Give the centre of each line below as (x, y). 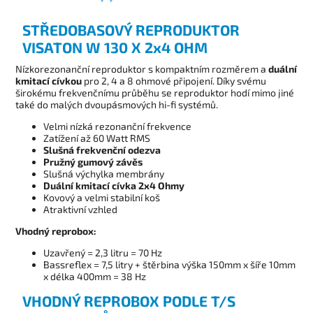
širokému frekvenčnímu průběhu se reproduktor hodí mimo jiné (155, 93)
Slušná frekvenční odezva (102, 150)
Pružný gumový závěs (93, 162)
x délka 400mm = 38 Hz (95, 277)
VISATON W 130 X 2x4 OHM (115, 48)
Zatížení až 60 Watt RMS (97, 138)
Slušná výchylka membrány (104, 174)
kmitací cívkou (49, 81)
